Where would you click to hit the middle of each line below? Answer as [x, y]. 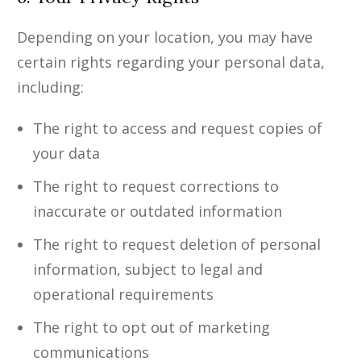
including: [50, 87]
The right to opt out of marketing [151, 328]
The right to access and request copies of [178, 129]
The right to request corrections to [156, 187]
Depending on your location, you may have [165, 37]
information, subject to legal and [148, 270]
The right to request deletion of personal [177, 245]
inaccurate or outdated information [158, 212]
